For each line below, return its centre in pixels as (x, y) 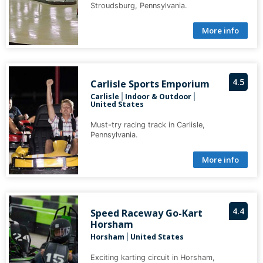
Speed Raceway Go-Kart (146, 213)
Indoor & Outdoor (158, 97)
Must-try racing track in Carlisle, (147, 125)
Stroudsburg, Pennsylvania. (139, 6)
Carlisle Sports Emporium (150, 84)
